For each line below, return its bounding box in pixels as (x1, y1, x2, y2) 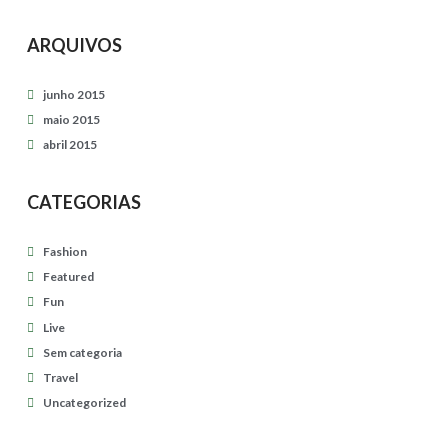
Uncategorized (43, 395, 127, 411)
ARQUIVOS (26, 33, 122, 56)
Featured (43, 269, 95, 285)
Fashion (43, 243, 88, 259)
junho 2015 (43, 87, 106, 103)
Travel (43, 369, 79, 385)
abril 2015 (43, 137, 98, 153)
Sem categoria (43, 344, 123, 360)
